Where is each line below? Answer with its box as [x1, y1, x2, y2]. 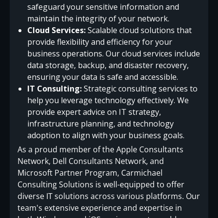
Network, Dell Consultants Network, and [18, 156, 164, 167]
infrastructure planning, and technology [27, 118, 174, 129]
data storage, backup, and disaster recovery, [27, 60, 189, 71]
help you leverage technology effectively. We [27, 95, 189, 106]
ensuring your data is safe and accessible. [27, 72, 178, 83]
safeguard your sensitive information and [27, 1, 179, 13]
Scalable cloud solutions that [86, 25, 192, 36]
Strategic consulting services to [82, 83, 198, 94]
